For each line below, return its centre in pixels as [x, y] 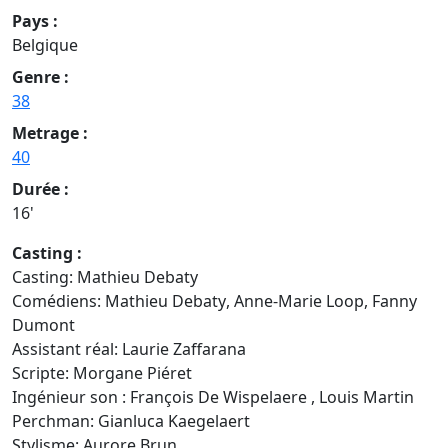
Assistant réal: [67, 348]
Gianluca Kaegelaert [174, 420]
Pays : [35, 20]
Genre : [40, 76]
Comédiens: [58, 300]
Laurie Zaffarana [184, 348]
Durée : [40, 188]
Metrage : [50, 132]
